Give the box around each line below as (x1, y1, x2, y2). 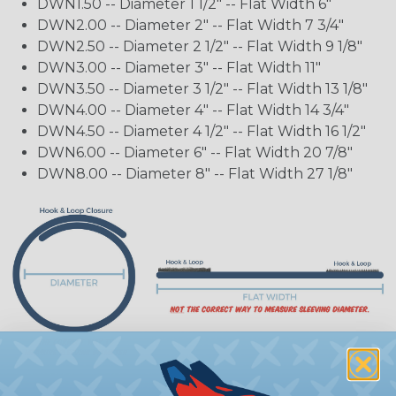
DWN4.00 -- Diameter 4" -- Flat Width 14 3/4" (37, 102, 349, 119)
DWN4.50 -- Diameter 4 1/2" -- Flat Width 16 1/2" (37, 123, 366, 141)
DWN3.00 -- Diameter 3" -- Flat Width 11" (37, 59, 321, 77)
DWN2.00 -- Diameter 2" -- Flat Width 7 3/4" (37, 17, 344, 34)
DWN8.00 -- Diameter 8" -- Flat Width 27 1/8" (37, 165, 353, 183)
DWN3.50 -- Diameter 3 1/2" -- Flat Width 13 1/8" (37, 80, 368, 98)
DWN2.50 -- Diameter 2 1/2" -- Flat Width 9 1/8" (37, 38, 362, 56)
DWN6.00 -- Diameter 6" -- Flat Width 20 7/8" (37, 144, 353, 162)
